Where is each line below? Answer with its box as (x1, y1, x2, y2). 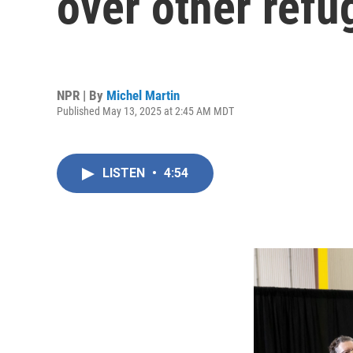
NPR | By (57, 87, 106, 103)
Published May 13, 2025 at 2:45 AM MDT (57, 104, 234, 117)
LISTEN (102, 165, 148, 180)
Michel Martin (106, 87, 180, 103)
